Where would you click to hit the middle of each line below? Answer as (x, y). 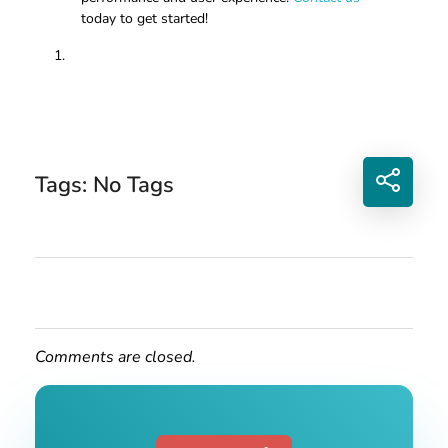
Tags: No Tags (104, 185)
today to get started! (145, 19)
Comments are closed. (115, 356)
